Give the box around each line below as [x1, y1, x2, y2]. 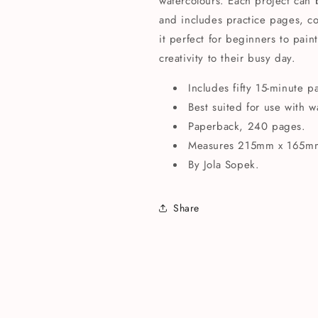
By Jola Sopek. [188, 157, 260, 172]
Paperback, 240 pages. [188, 119, 306, 134]
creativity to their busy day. [159, 50, 296, 66]
